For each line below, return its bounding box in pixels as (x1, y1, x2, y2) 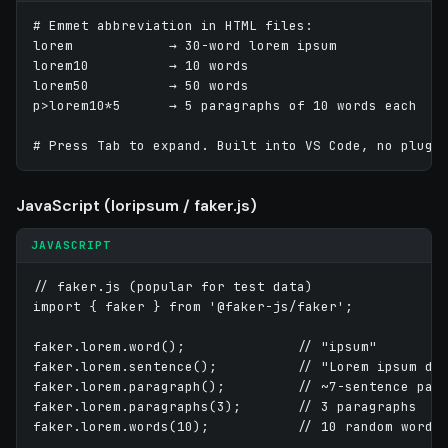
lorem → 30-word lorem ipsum (33, 36, 337, 54)
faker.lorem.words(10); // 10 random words (33, 417, 441, 435)
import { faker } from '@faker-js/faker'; (33, 297, 353, 315)
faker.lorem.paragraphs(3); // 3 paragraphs (33, 397, 417, 415)
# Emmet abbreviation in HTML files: (33, 16, 313, 34)
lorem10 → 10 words (33, 56, 249, 74)
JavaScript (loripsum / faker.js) (16, 194, 257, 216)
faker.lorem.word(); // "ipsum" (33, 337, 377, 355)
